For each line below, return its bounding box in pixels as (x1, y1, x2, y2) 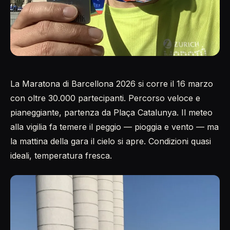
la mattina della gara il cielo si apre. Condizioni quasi (10, 136, 211, 146)
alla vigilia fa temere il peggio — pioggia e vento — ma (10, 121, 219, 132)
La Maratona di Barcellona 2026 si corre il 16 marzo (10, 78, 213, 89)
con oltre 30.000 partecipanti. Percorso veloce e (10, 92, 200, 103)
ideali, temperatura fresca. (10, 150, 112, 161)
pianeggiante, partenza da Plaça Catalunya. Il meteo (10, 107, 213, 118)
